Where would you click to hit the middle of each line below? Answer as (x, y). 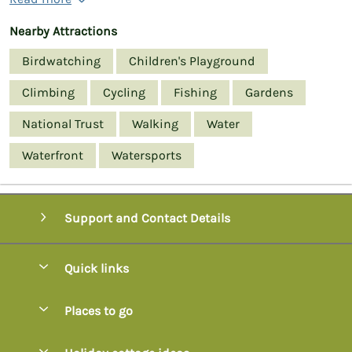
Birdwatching (61, 60)
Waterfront (53, 155)
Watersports (147, 155)
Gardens (269, 92)
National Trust (63, 123)
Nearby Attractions (63, 31)
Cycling (124, 92)
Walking (155, 123)
